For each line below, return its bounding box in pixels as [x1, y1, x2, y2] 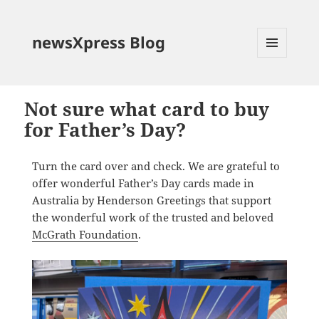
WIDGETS [258, 80, 298, 93]
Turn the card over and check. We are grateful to [31, 159, 280, 173]
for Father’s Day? [24, 117, 187, 142]
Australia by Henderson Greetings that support [31, 193, 271, 207]
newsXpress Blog [31, 31, 165, 53]
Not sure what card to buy [24, 96, 270, 122]
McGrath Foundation [31, 227, 138, 241]
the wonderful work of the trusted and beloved [31, 210, 273, 224]
